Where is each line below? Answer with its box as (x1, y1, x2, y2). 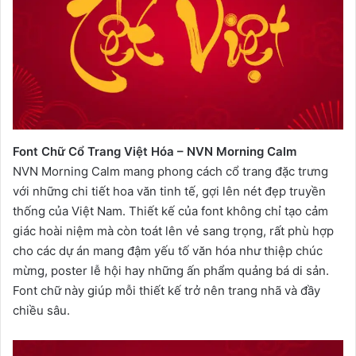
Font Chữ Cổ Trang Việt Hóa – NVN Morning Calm (13, 143, 296, 159)
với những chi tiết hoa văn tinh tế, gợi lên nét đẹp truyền (13, 183, 326, 199)
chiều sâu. (13, 302, 70, 318)
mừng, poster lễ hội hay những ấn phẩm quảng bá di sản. (13, 262, 329, 278)
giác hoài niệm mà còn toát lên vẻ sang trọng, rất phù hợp (13, 222, 334, 238)
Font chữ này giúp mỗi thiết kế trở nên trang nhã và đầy (13, 282, 320, 298)
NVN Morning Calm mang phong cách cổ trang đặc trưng (13, 163, 328, 179)
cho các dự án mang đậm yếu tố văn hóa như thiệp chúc (13, 242, 323, 258)
